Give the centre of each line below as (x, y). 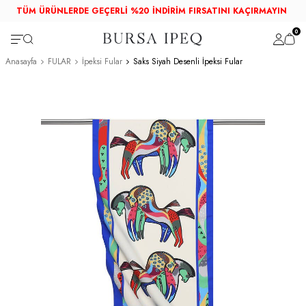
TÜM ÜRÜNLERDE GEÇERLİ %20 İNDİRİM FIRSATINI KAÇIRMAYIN (152, 11)
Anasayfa (21, 61)
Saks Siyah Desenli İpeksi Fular (188, 61)
